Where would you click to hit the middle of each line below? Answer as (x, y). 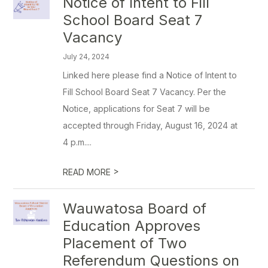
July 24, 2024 (86, 57)
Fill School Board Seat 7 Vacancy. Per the (145, 92)
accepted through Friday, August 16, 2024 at (150, 125)
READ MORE (88, 172)
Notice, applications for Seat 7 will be (137, 109)
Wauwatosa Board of (135, 208)
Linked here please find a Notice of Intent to (150, 75)
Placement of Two (125, 243)
